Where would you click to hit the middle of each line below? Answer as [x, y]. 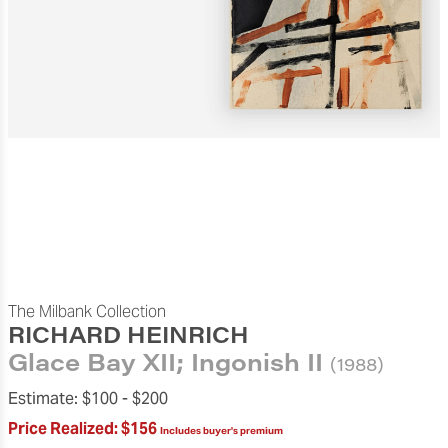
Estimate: [45, 398]
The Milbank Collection [87, 311]
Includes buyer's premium [221, 431]
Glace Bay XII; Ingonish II [165, 361]
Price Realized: [63, 429]
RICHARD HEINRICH [128, 334]
